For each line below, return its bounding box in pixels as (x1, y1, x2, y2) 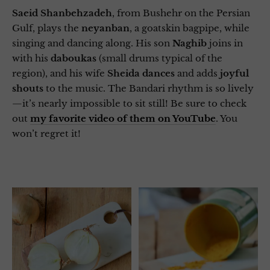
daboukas (51, 52, 96, 64)
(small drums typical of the (96, 52, 222, 64)
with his (12, 52, 51, 64)
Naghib (172, 37, 207, 49)
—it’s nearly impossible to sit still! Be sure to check (12, 97, 246, 109)
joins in (207, 37, 243, 49)
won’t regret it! (12, 127, 81, 139)
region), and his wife (12, 67, 107, 79)
